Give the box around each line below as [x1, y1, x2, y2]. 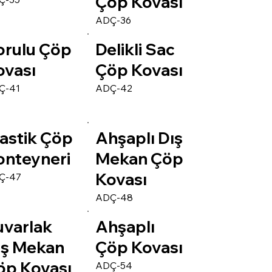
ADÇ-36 [95, 13, 132, 26]
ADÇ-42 [95, 81, 133, 94]
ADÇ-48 [95, 191, 134, 204]
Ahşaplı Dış [95, 128, 183, 149]
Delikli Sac [95, 39, 175, 59]
